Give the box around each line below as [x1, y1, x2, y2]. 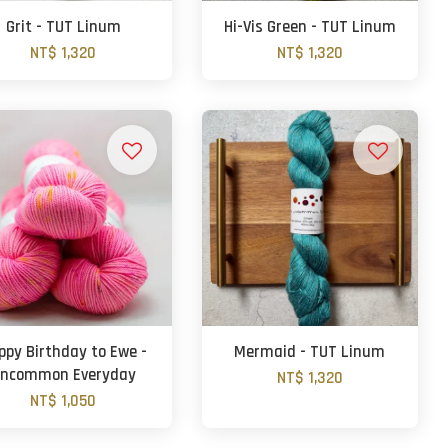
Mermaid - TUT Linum [234, 342, 386, 363]
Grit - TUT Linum [5, 17, 121, 38]
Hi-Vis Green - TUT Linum [223, 17, 396, 38]
